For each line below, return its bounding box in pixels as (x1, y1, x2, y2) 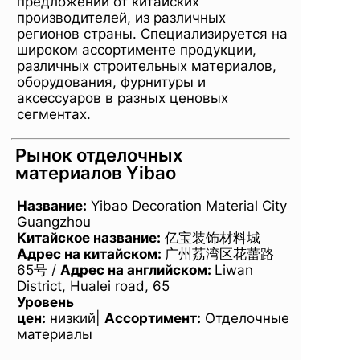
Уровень (17, 293, 74, 310)
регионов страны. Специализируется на (17, 25, 288, 42)
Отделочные (201, 309, 289, 326)
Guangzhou (17, 213, 91, 230)
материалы (17, 325, 92, 342)
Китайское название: (17, 229, 161, 246)
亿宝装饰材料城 (161, 229, 260, 246)
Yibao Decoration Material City (87, 197, 287, 214)
